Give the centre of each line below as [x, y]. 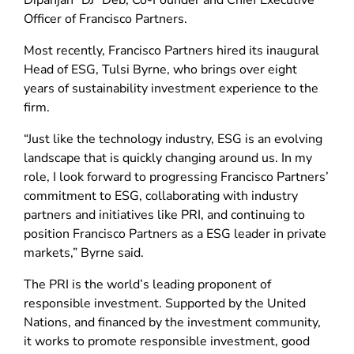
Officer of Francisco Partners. [105, 19]
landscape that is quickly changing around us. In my [168, 158]
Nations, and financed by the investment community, [172, 323]
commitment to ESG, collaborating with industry [161, 196]
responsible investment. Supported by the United [165, 304]
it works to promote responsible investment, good [167, 342]
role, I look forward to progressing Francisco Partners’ [176, 177]
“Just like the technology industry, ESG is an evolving [173, 139]
